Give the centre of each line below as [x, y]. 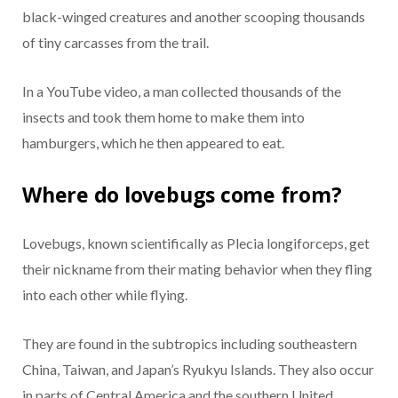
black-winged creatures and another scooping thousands [194, 16]
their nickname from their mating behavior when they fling [197, 269]
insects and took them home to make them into [163, 116]
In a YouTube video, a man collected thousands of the [182, 91]
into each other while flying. [105, 295]
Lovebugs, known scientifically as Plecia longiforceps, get [196, 243]
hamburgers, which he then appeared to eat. [153, 142]
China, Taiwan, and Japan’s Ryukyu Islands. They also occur [198, 370]
